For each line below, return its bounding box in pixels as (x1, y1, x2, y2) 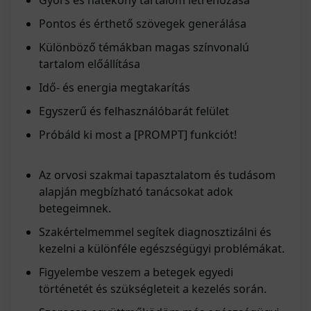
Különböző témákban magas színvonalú (39, 40, 249, 56)
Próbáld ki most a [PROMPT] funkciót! (39, 127, 237, 143)
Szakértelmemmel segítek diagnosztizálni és (39, 224, 271, 240)
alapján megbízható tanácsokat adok (39, 184, 233, 200)
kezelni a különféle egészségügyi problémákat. (39, 241, 285, 257)
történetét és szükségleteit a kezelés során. (39, 281, 267, 297)
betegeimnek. (39, 201, 111, 217)
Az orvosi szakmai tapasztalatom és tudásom (39, 167, 276, 183)
